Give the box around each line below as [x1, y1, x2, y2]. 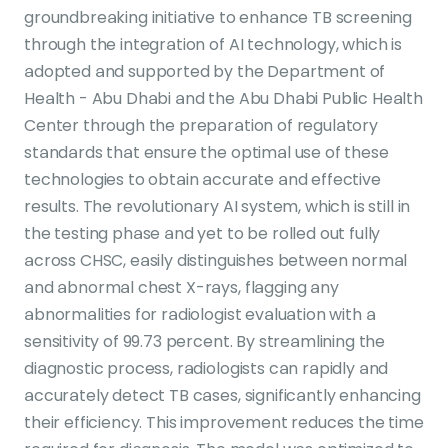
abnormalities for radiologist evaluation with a [24, 303, 376, 326]
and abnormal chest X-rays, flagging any [24, 276, 339, 299]
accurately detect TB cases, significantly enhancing [24, 384, 421, 407]
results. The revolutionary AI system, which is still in [24, 195, 411, 218]
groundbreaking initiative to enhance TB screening [24, 6, 413, 29]
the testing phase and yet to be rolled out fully [24, 222, 381, 245]
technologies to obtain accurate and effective [24, 168, 381, 191]
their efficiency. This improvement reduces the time [24, 411, 424, 434]
